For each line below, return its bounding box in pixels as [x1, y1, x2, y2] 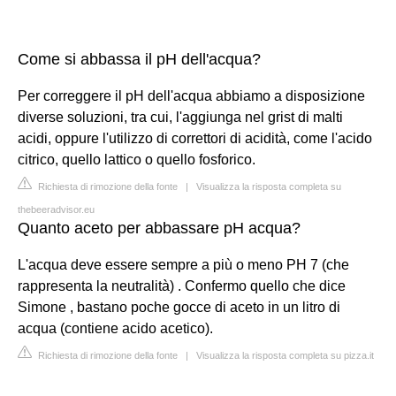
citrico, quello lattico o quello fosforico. [18, 152, 255, 167]
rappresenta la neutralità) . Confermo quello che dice [18, 278, 346, 293]
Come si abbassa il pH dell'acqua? [18, 50, 261, 68]
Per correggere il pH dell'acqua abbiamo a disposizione [18, 88, 365, 103]
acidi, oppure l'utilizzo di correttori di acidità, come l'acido [18, 131, 372, 146]
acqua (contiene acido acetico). [18, 321, 213, 336]
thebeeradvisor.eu [18, 204, 95, 215]
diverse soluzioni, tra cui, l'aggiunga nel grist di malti [18, 110, 343, 125]
